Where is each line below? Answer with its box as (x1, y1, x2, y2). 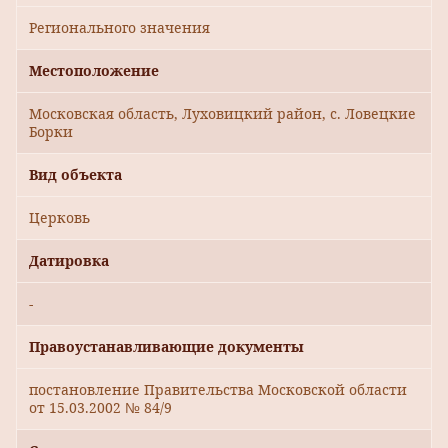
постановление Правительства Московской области (29, 380, 407, 400)
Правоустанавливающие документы (29, 337, 304, 357)
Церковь (29, 208, 90, 228)
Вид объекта (29, 165, 122, 185)
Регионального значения (29, 18, 210, 38)
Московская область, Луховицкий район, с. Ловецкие (29, 104, 416, 124)
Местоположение (29, 61, 159, 81)
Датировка (29, 251, 109, 271)
